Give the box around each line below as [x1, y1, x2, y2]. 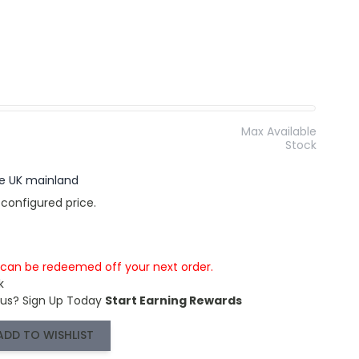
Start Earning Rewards [104, 292, 242, 309]
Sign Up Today [22, 292, 102, 309]
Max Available [241, 123, 317, 139]
